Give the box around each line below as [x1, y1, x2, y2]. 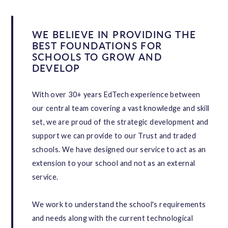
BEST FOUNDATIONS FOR [32, 40, 162, 52]
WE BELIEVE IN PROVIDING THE [32, 29, 196, 41]
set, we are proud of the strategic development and [32, 118, 209, 127]
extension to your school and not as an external [32, 159, 195, 168]
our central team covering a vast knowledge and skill [32, 104, 210, 113]
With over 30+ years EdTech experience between [32, 90, 201, 99]
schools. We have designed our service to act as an [32, 145, 206, 154]
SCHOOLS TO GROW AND [32, 51, 162, 63]
